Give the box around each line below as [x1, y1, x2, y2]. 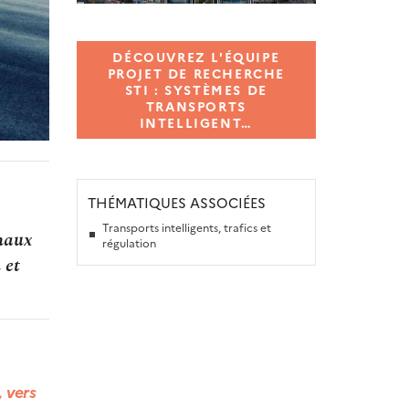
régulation [101, 235, 156, 251]
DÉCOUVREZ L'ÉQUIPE [112, 47, 280, 67]
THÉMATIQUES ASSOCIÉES [87, 192, 266, 212]
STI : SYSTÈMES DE [124, 80, 267, 100]
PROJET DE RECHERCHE [107, 64, 285, 83]
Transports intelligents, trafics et [101, 219, 271, 236]
